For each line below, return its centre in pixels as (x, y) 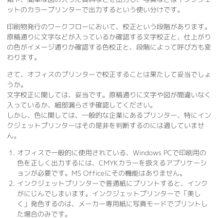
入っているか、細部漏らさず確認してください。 (82, 105)
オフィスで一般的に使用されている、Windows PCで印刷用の (112, 153)
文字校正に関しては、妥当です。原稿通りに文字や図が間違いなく (109, 95)
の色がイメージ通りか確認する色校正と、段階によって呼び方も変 (109, 47)
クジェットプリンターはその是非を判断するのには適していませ (106, 126)
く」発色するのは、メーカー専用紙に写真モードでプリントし (112, 204)
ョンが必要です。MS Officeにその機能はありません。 (102, 173)
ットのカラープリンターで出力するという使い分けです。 (95, 10)
